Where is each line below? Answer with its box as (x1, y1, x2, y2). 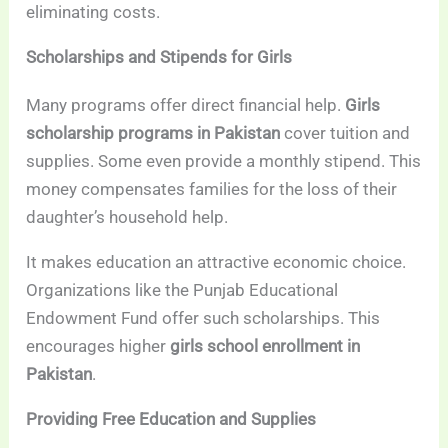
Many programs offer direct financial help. (26, 94, 346, 115)
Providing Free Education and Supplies (26, 408, 317, 429)
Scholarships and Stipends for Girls (26, 46, 293, 67)
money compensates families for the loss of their (26, 178, 398, 199)
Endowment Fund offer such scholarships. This (26, 307, 381, 328)
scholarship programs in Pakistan (26, 122, 281, 143)
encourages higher (26, 335, 171, 356)
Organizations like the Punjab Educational (26, 279, 339, 300)
